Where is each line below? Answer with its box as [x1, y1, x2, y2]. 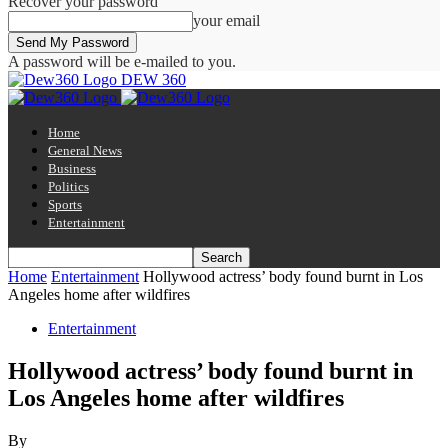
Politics [48, 179, 89, 194]
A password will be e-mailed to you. [8, 53, 236, 70]
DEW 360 [121, 71, 186, 88]
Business [48, 161, 96, 176]
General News [48, 143, 122, 158]
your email [193, 12, 260, 29]
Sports [48, 197, 82, 212]
